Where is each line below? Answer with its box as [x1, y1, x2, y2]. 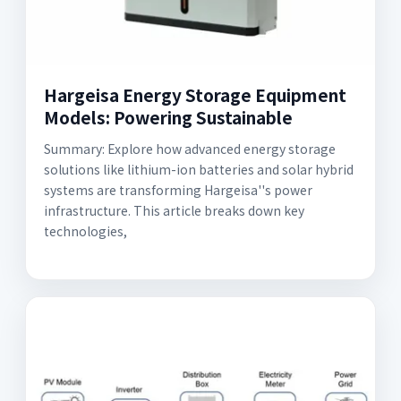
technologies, [44, 222, 127, 240]
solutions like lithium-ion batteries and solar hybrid [44, 160, 354, 178]
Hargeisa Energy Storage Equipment [44, 82, 346, 107]
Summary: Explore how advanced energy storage [44, 140, 336, 158]
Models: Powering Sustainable [44, 105, 293, 129]
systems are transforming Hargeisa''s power [44, 181, 312, 199]
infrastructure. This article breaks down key [44, 201, 304, 219]
